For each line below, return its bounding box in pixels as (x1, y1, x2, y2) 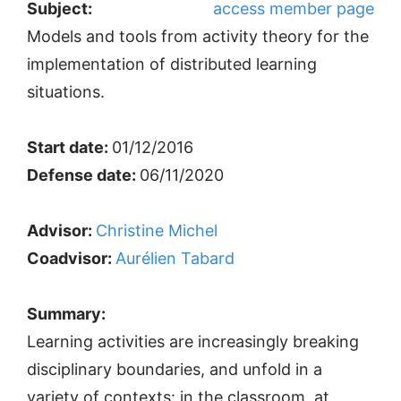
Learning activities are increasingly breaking (27, 332, 359, 351)
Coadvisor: (27, 249, 115, 268)
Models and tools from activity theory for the (27, 27, 369, 46)
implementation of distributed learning (27, 55, 317, 73)
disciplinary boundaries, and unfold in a (27, 360, 322, 379)
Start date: (27, 138, 112, 157)
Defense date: (27, 166, 140, 184)
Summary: (27, 304, 106, 323)
